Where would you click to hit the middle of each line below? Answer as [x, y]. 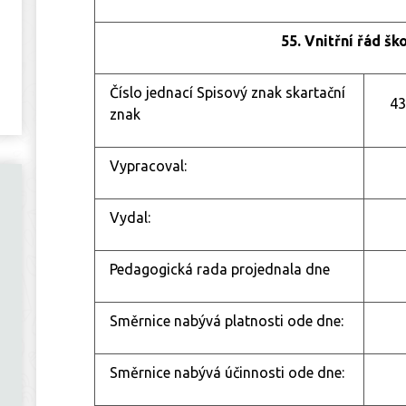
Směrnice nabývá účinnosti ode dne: [227, 372]
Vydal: [130, 217]
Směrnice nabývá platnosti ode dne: [227, 320]
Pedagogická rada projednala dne [220, 269]
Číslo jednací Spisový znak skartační [227, 92]
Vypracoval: [148, 165]
